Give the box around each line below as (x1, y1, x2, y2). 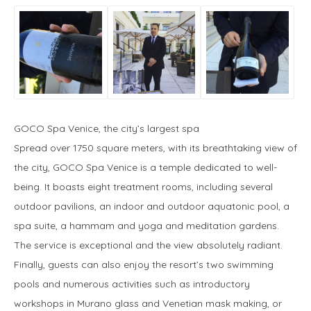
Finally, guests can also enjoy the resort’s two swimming (14, 258, 274, 271)
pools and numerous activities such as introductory (14, 277, 250, 290)
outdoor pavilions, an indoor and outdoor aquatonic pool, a (14, 199, 289, 212)
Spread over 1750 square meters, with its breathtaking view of (14, 141, 297, 154)
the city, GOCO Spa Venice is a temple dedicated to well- (14, 160, 277, 174)
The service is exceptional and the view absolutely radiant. (14, 238, 283, 251)
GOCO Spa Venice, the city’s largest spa (14, 121, 199, 135)
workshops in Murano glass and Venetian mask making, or (14, 296, 282, 310)
